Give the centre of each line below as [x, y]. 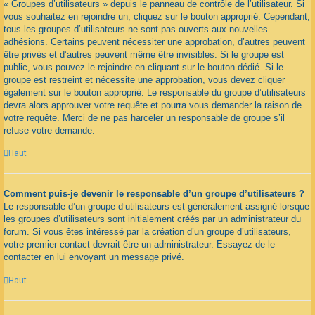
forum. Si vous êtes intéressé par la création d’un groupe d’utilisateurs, [147, 232]
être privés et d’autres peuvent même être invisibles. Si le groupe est [144, 54]
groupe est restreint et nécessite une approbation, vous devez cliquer [144, 79]
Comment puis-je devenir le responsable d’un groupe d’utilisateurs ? [154, 194]
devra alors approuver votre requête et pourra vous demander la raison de [153, 105]
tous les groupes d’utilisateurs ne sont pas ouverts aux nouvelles [136, 29]
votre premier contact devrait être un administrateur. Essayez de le [139, 245]
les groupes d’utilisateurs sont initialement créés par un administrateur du [152, 219]
